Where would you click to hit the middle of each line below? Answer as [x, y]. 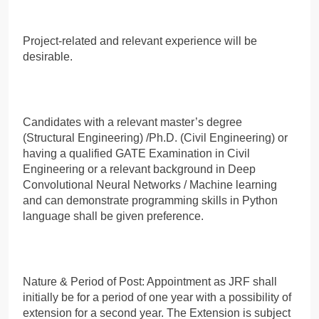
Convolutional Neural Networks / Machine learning [150, 184]
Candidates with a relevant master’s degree [132, 122]
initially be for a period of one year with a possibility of [157, 297]
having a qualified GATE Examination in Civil [136, 153]
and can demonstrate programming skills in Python [150, 200]
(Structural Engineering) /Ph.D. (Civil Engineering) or [155, 137]
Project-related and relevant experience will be [140, 41]
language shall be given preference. [113, 216]
